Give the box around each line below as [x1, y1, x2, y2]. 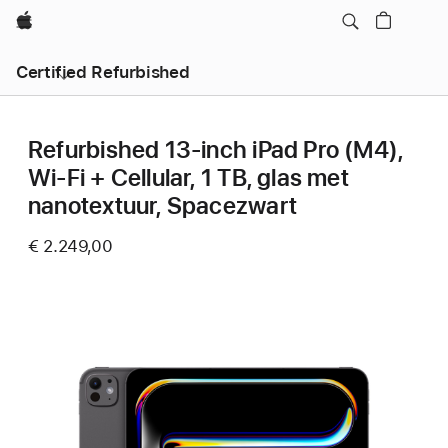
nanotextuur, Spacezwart [28, 191, 297, 220]
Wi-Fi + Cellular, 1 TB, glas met [28, 163, 349, 192]
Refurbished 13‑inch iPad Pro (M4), [28, 135, 404, 164]
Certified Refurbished [16, 62, 190, 82]
